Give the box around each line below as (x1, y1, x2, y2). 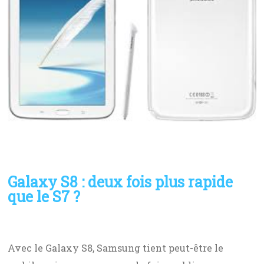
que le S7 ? (8, 187, 81, 207)
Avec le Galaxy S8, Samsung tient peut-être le (8, 242, 224, 255)
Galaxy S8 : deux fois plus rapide (8, 172, 233, 192)
